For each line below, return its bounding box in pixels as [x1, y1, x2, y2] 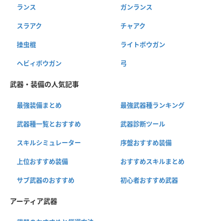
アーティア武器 [10, 196, 57, 206]
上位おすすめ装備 [17, 156, 68, 166]
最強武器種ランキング [120, 100, 184, 110]
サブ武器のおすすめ [17, 175, 74, 184]
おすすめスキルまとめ [120, 156, 184, 166]
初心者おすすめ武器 [120, 175, 178, 184]
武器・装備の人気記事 [10, 79, 79, 89]
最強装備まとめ [17, 100, 62, 110]
